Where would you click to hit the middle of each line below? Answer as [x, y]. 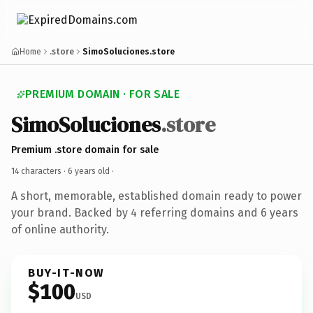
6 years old [89, 171]
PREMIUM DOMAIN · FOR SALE [102, 94]
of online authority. [60, 229]
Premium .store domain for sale [85, 150]
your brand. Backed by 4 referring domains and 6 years [155, 212]
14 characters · [39, 171]
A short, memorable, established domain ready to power [156, 196]
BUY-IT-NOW [66, 272]
